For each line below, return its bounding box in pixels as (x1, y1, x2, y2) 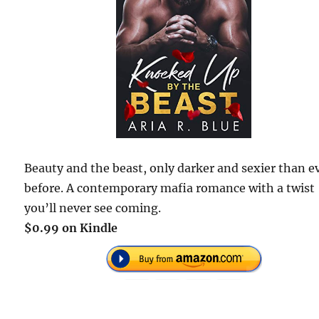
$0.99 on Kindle (24, 220, 118, 235)
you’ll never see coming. (24, 200, 162, 215)
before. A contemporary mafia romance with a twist (24, 180, 315, 195)
